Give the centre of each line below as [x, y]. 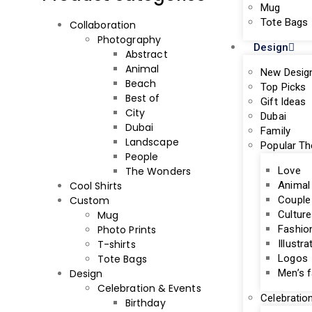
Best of [143, 98]
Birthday [146, 303]
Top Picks [283, 87]
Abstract [147, 54]
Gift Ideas [283, 102]
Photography [129, 40]
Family [275, 131]
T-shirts [117, 244]
